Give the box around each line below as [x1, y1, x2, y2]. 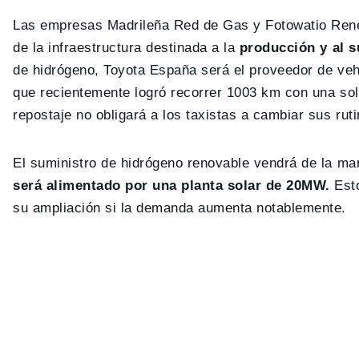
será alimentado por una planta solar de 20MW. [13, 178, 335, 194]
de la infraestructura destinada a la [13, 40, 236, 56]
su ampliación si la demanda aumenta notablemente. [13, 200, 346, 216]
